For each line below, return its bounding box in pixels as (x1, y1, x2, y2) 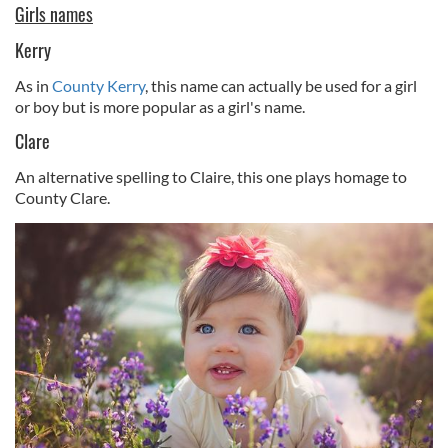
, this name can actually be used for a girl (145, 76, 417, 96)
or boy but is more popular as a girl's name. (15, 97, 308, 117)
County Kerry (52, 76, 145, 96)
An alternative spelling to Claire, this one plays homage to (15, 167, 407, 187)
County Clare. (15, 188, 113, 208)
